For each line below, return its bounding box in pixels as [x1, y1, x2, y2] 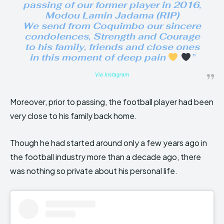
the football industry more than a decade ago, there [10, 151, 201, 162]
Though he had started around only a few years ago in [10, 137, 207, 148]
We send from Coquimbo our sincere [23, 20, 201, 32]
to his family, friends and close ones [24, 41, 199, 53]
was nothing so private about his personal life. [10, 165, 177, 176]
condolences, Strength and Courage [24, 30, 200, 42]
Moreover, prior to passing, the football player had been [10, 96, 213, 107]
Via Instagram [95, 71, 129, 78]
